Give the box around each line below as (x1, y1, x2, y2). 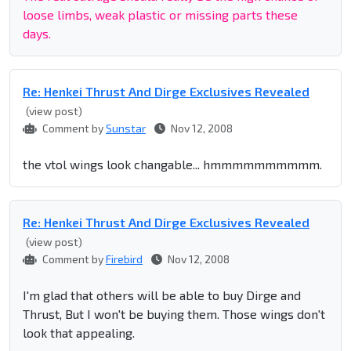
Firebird (106, 252, 143, 266)
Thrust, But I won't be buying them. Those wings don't (23, 306, 325, 322)
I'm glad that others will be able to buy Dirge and (23, 288, 301, 303)
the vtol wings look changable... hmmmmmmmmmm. (23, 157, 322, 172)
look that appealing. (23, 325, 135, 341)
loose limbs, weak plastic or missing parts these (23, 7, 298, 23)
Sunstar (106, 121, 146, 136)
